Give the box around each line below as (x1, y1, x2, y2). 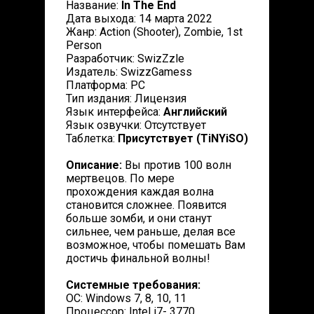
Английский (163, 105, 227, 118)
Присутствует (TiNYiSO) (118, 132, 248, 145)
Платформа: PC (66, 78, 145, 92)
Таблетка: (66, 132, 118, 145)
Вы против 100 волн (122, 158, 231, 172)
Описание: (66, 158, 122, 172)
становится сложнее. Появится (66, 198, 226, 212)
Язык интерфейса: (66, 105, 163, 118)
